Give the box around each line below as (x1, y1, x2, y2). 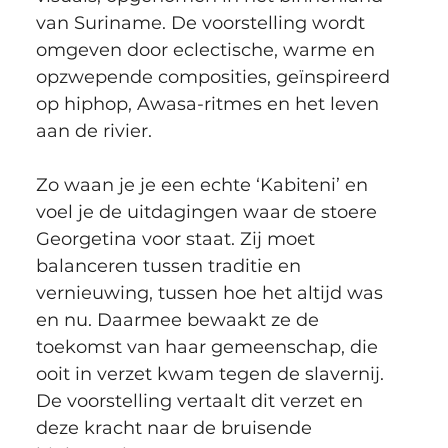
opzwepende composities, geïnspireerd (35, 66, 395, 89)
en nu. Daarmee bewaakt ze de (35, 309, 324, 332)
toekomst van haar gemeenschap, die (35, 336, 383, 359)
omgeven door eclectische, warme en (35, 39, 380, 62)
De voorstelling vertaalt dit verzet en (35, 390, 368, 413)
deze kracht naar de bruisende (35, 417, 317, 440)
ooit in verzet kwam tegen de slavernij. (35, 363, 389, 386)
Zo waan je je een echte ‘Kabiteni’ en (35, 174, 373, 197)
